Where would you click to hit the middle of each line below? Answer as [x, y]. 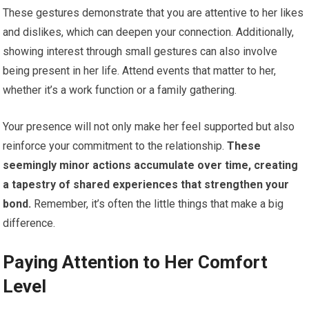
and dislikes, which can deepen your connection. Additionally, [149, 32]
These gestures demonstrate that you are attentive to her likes [153, 13]
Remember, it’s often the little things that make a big [158, 204]
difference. [29, 223]
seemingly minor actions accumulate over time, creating [151, 166]
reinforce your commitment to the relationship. [114, 146]
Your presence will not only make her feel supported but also [149, 127]
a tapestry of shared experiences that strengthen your [146, 185]
